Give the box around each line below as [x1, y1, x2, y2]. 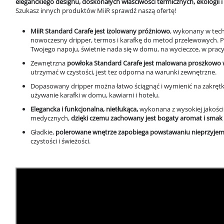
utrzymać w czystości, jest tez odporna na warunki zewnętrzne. [30, 67, 218, 77]
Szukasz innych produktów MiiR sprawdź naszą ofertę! [15, 6, 177, 15]
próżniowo [138, 26, 170, 36]
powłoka [67, 58, 94, 68]
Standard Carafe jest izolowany [45, 26, 138, 36]
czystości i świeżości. [30, 136, 90, 146]
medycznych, [30, 113, 69, 123]
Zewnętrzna [30, 58, 67, 68]
